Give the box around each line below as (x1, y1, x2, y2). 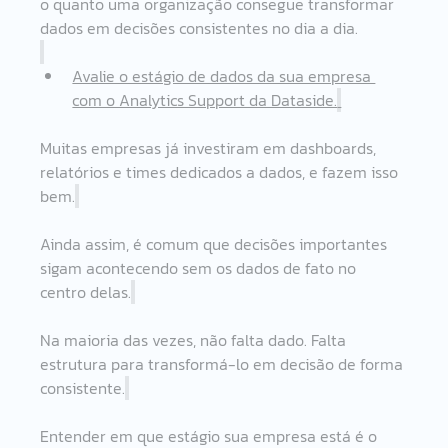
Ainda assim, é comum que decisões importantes (40, 231, 392, 256)
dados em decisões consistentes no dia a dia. (40, 15, 359, 40)
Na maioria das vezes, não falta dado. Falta (40, 327, 351, 352)
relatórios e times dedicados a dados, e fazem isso (40, 159, 403, 184)
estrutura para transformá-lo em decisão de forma (40, 351, 408, 376)
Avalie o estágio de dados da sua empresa (72, 63, 376, 88)
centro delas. (40, 279, 132, 304)
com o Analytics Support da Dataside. (72, 87, 338, 112)
